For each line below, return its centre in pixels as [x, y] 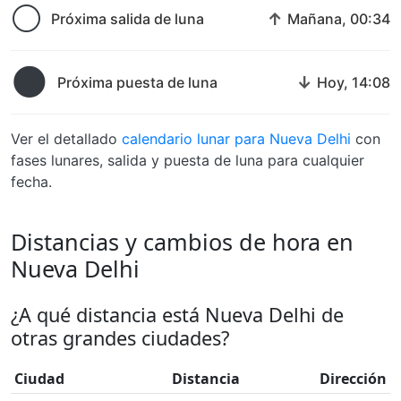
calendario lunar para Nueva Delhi [236, 139]
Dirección [353, 379]
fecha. [31, 182]
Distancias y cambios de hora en [182, 242]
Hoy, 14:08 [354, 82]
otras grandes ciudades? [120, 338]
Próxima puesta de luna [137, 82]
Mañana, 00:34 [339, 19]
